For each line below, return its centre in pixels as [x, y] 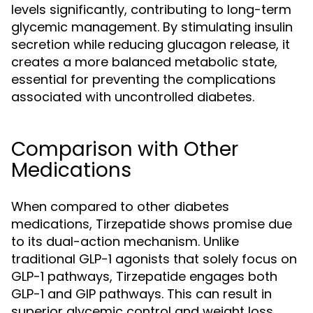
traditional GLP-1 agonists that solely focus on [154, 259]
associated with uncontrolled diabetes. [133, 97]
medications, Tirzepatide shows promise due [152, 224]
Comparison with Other [125, 149]
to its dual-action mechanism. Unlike [125, 241]
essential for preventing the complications [144, 79]
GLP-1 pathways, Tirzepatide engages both [144, 276]
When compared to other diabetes [120, 206]
